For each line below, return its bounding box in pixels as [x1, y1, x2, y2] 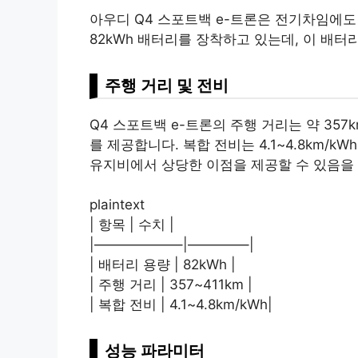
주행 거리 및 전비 [105, 74, 229, 95]
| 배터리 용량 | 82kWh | [89, 257, 236, 273]
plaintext [89, 197, 145, 213]
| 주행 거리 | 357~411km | [89, 276, 253, 293]
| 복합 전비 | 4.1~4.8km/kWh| [89, 296, 272, 313]
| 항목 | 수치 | [89, 217, 174, 233]
